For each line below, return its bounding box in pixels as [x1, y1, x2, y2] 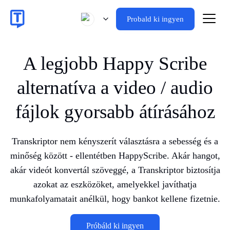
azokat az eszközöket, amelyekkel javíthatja [33, 179, 197, 189]
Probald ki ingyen [127, 15, 184, 23]
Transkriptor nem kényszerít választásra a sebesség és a [12, 136, 218, 146]
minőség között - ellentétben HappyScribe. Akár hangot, [10, 150, 220, 161]
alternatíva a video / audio [17, 77, 213, 98]
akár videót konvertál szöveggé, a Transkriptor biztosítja [10, 165, 220, 175]
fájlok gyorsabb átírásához [15, 101, 215, 122]
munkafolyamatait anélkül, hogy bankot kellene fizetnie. [10, 194, 220, 204]
